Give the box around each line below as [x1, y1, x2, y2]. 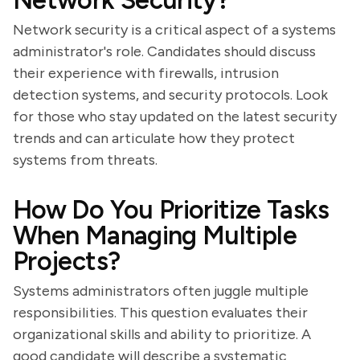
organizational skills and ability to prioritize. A [13, 325, 311, 343]
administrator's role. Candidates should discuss [13, 43, 316, 60]
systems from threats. [13, 151, 157, 169]
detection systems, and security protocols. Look [13, 86, 328, 104]
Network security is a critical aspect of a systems [13, 21, 336, 39]
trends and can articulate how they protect [13, 129, 295, 147]
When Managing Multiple [13, 220, 297, 251]
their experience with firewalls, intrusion [13, 64, 279, 82]
